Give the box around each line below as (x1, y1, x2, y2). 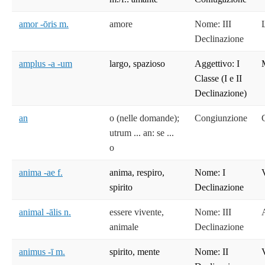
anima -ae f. (19, 167, 63, 178)
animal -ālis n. (19, 207, 71, 218)
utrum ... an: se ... (109, 128, 174, 138)
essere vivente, (109, 207, 164, 218)
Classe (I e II (195, 73, 242, 84)
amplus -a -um (19, 59, 72, 69)
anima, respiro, (109, 167, 164, 178)
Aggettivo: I (195, 59, 240, 69)
